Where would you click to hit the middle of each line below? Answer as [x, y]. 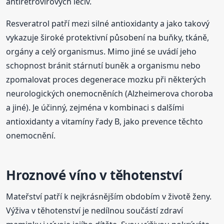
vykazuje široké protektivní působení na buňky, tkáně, [108, 38]
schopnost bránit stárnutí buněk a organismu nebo [103, 66]
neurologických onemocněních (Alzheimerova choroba [110, 94]
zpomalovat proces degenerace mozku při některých [106, 80]
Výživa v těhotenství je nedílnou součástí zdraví [95, 211]
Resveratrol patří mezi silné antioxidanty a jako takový [108, 24]
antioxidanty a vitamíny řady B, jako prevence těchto [105, 122]
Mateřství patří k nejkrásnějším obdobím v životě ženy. [109, 197]
